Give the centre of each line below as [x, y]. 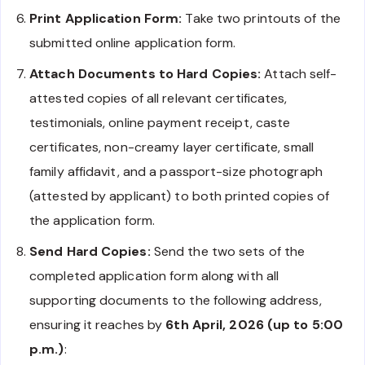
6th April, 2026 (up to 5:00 [255, 324]
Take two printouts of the [261, 18]
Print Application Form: [106, 18]
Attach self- [299, 73]
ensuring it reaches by [98, 324]
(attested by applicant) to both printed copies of [179, 196]
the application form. [92, 220]
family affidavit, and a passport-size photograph [176, 171]
